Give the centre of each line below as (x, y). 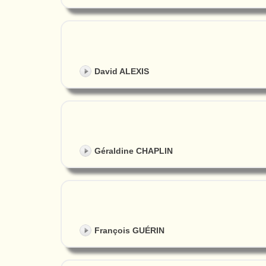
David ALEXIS (122, 71)
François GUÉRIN (129, 230)
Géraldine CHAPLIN (134, 151)
